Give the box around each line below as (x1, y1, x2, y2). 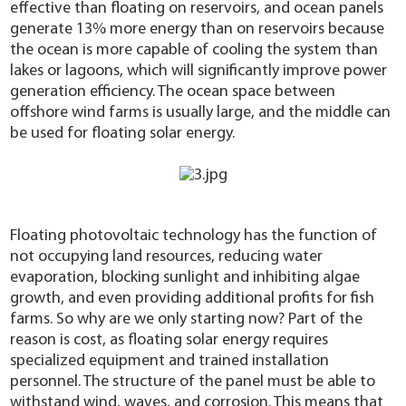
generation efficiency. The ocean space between (10, 82, 336, 101)
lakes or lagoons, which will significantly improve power (10, 62, 388, 80)
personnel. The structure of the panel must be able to (10, 372, 376, 391)
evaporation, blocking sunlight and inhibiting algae (10, 268, 361, 286)
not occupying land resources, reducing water (10, 247, 324, 266)
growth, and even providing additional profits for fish (10, 289, 375, 307)
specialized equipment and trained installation (10, 352, 330, 370)
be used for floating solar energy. (10, 124, 236, 142)
